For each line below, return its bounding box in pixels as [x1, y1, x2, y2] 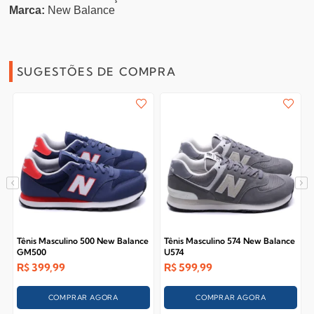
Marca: [9, 4, 46, 17]
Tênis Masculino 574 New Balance [164, 235, 296, 247]
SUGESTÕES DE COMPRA [16, 64, 177, 79]
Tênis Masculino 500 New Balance [16, 235, 149, 247]
